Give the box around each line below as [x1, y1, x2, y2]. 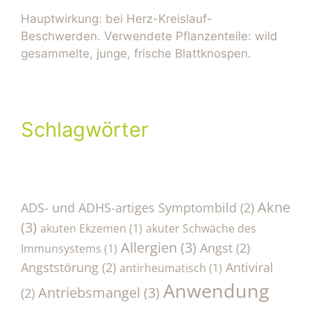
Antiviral [226, 258, 274, 276]
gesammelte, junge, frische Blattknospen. [21, 46, 251, 60]
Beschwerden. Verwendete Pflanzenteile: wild [21, 28, 278, 43]
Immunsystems [21, 240, 101, 256]
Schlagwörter [21, 117, 149, 142]
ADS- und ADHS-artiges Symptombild [21, 198, 237, 216]
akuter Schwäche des [146, 220, 256, 236]
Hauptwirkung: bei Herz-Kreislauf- [21, 11, 212, 26]
